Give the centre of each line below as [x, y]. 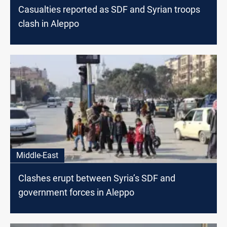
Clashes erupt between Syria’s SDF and [97, 178]
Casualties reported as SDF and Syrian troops [109, 10]
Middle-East [37, 155]
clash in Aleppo [49, 24]
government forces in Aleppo [76, 192]
